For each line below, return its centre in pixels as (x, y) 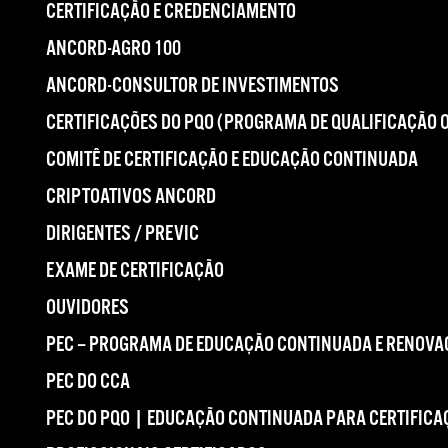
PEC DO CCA (88, 382)
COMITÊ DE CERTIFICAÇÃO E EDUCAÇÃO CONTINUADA (232, 160)
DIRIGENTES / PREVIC (122, 234)
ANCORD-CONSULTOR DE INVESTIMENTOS (192, 86)
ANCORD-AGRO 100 (113, 49)
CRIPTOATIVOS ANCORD (131, 197)
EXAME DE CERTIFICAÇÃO (135, 271)
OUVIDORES (87, 308)
